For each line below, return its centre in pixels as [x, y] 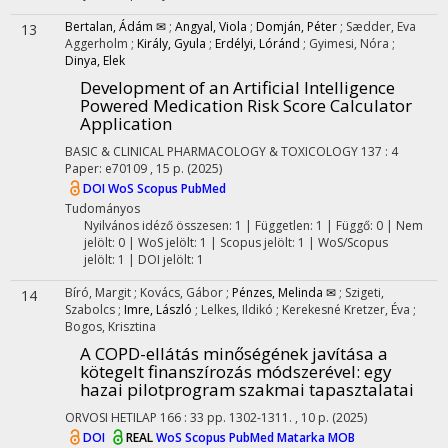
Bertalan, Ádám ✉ [115, 26]
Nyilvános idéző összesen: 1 [162, 225]
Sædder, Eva [381, 26]
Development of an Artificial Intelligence [237, 87]
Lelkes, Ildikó [238, 309]
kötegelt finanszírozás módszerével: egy [236, 371]
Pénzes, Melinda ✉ [284, 292]
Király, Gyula [171, 43]
